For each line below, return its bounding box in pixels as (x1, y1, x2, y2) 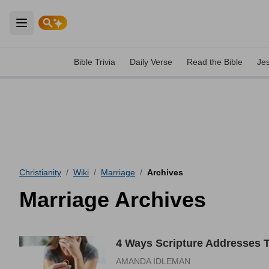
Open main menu (20, 23, 104, 36)
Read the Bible (187, 57, 243, 67)
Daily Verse (130, 57, 172, 67)
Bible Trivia (74, 57, 115, 67)
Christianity (19, 168, 61, 177)
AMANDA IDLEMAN (116, 256, 190, 266)
